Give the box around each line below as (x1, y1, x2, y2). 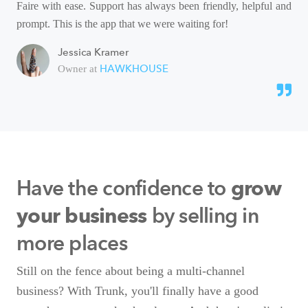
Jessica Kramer (58, 45, 129, 58)
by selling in (146, 202, 258, 228)
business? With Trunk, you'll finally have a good (16, 283, 258, 298)
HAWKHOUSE (100, 62, 168, 75)
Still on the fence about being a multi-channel (16, 263, 245, 278)
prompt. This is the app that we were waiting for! (16, 17, 228, 30)
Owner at (58, 63, 100, 74)
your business (16, 206, 147, 228)
